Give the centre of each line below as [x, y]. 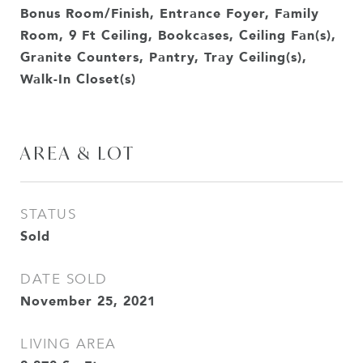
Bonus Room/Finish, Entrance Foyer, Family [170, 13]
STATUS [48, 214]
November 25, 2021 [88, 301]
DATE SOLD [64, 279]
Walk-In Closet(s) [78, 79]
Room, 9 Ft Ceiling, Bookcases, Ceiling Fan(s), [178, 35]
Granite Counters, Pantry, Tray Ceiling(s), [164, 57]
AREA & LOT [78, 153]
